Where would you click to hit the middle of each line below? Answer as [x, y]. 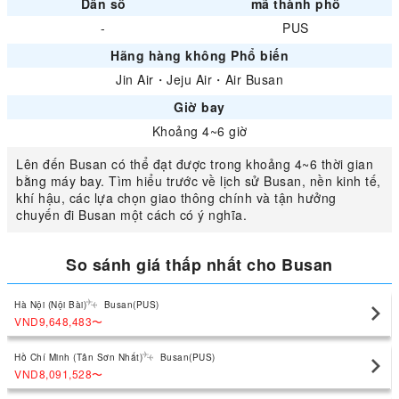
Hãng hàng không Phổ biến [199, 55]
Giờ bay [199, 107]
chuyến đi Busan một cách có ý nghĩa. [131, 215]
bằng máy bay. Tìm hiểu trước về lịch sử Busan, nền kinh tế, [199, 181]
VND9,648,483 [53, 321]
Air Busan [254, 79]
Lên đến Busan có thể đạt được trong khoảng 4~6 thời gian [195, 164]
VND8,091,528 [53, 374]
